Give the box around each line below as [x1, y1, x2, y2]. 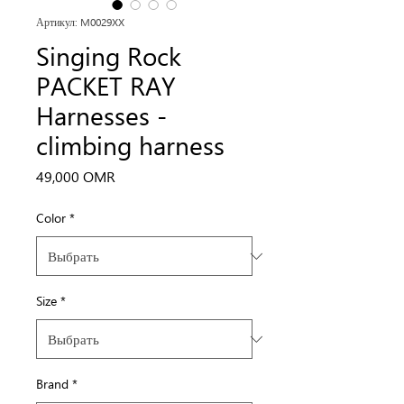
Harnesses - [36, 97, 167, 132]
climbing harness [36, 127, 225, 161]
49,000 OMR [36, 167, 115, 186]
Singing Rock [36, 38, 181, 72]
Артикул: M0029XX [36, 15, 124, 29]
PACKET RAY [36, 68, 175, 102]
